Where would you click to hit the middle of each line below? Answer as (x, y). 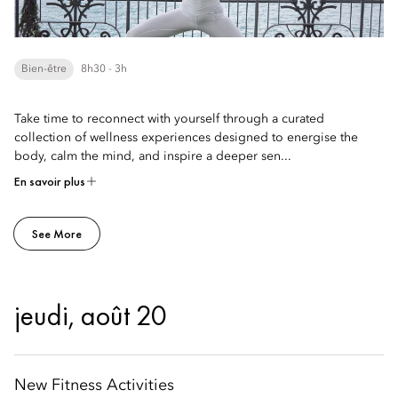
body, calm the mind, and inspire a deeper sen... (153, 156)
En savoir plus (50, 181)
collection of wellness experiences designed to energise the (186, 138)
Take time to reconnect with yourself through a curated (169, 119)
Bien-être (44, 69)
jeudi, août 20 (91, 316)
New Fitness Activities (94, 386)
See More (57, 234)
